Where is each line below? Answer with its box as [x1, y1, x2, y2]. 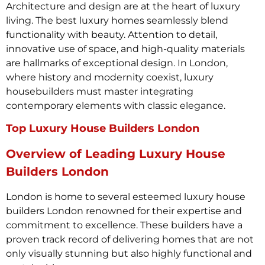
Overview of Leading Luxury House [6, 147, 225, 161]
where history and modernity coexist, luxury [6, 71, 214, 83]
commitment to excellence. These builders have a [6, 219, 243, 231]
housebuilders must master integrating [6, 85, 193, 97]
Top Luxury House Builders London [6, 122, 199, 135]
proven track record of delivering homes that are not [6, 234, 254, 245]
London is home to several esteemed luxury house [6, 191, 245, 203]
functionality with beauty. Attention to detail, [6, 28, 217, 40]
